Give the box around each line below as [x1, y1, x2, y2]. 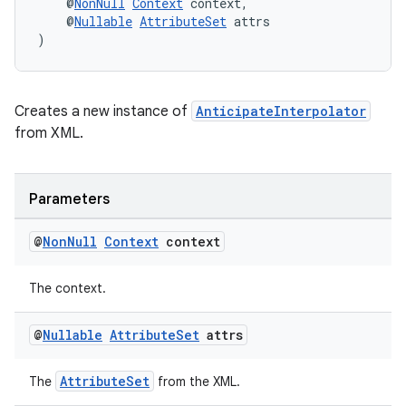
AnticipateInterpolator [196, 102, 366, 120]
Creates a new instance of [14, 102, 191, 121]
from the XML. [154, 373, 240, 390]
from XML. [14, 124, 83, 142]
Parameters [29, 190, 110, 208]
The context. [29, 280, 106, 296]
